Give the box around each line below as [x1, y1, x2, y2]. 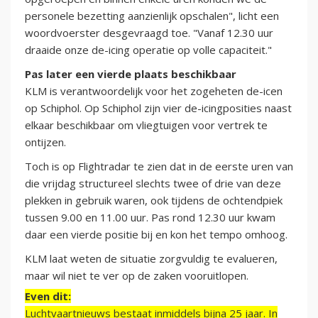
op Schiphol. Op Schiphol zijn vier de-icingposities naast [25, 101, 292, 116]
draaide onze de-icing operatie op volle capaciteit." [25, 43, 272, 57]
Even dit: [25, 289, 71, 304]
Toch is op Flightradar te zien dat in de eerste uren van [25, 159, 293, 174]
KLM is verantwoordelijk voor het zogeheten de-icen [25, 84, 283, 99]
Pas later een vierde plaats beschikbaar [25, 67, 236, 82]
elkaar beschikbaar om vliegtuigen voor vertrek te [25, 118, 268, 133]
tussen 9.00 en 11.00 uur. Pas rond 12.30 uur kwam [25, 210, 275, 225]
